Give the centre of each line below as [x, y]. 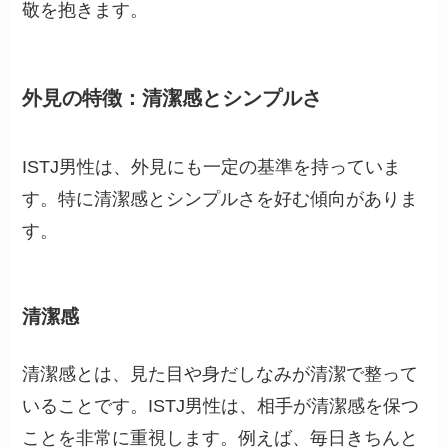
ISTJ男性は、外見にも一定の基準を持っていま [212, 167]
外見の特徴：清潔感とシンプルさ [172, 97]
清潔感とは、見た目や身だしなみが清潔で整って [220, 373]
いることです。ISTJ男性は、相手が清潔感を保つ [221, 405]
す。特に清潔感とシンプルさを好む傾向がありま [220, 199]
